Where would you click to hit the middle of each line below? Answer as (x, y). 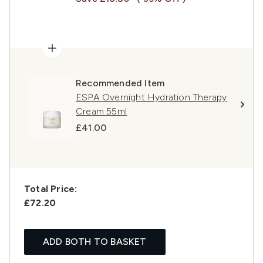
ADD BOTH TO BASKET (95, 242)
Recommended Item (120, 83)
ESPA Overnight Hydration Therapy (151, 97)
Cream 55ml (101, 112)
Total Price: (51, 189)
